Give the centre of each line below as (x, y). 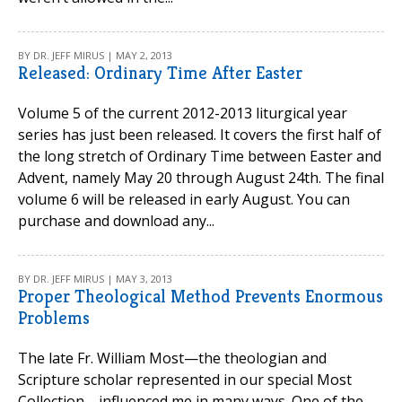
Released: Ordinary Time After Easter (160, 73)
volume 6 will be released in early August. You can (184, 199)
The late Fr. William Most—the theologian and (172, 358)
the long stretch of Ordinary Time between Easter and (200, 156)
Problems (54, 318)
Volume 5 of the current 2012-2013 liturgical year (183, 113)
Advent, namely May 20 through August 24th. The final (201, 178)
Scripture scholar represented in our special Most (185, 380)
